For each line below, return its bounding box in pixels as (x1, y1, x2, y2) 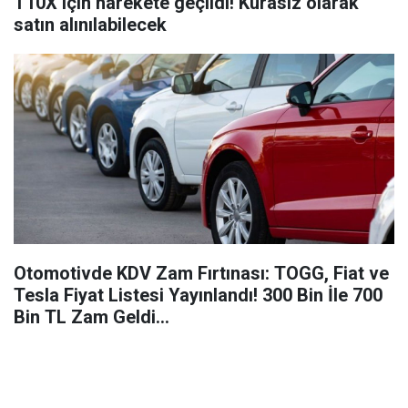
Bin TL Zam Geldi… (14, 306, 169, 328)
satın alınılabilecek (14, 14, 167, 36)
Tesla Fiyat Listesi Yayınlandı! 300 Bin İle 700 (14, 284, 382, 306)
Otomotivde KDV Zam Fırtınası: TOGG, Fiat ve (14, 262, 389, 284)
